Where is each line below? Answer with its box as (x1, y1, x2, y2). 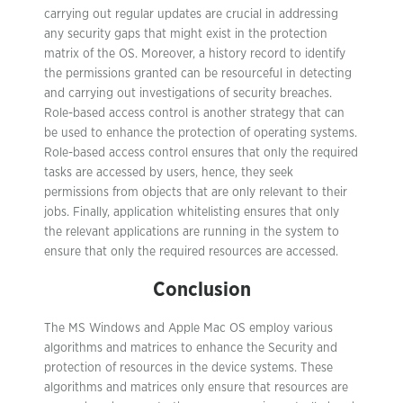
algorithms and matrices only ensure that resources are (44, 381, 348, 394)
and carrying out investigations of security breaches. (44, 87, 332, 100)
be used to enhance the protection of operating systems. (44, 127, 357, 139)
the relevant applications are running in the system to (44, 226, 339, 238)
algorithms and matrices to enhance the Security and (44, 342, 337, 354)
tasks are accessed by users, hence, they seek (44, 166, 293, 179)
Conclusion (152, 280, 251, 300)
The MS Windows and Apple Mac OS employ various (44, 322, 333, 335)
